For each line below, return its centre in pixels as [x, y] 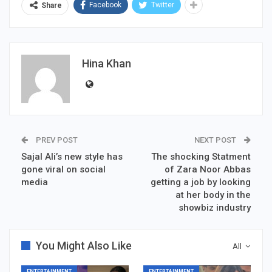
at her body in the [213, 195]
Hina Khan [107, 63]
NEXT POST [216, 140]
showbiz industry [215, 207]
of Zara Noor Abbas [208, 169]
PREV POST [56, 140]
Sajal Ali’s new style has [72, 156]
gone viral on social [63, 169]
